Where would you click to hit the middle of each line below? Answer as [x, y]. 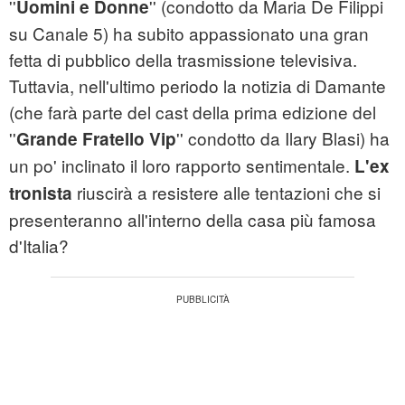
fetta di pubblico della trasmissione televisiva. [183, 60]
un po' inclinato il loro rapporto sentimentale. [182, 165]
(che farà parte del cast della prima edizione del [193, 112]
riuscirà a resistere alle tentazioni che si [226, 193]
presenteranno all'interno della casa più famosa [193, 220]
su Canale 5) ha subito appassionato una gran [189, 33]
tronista [41, 193]
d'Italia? [39, 246]
